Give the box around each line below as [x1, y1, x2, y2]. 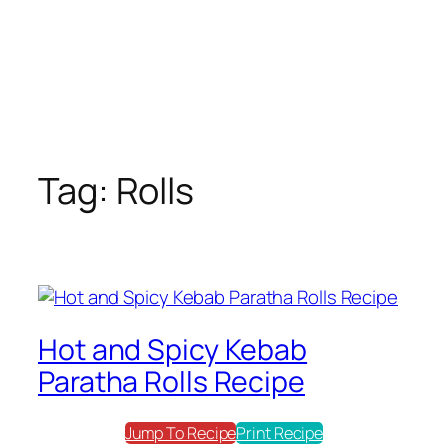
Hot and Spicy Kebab [38, 330, 308, 370]
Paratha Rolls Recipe [38, 362, 305, 402]
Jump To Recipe [124, 421, 237, 444]
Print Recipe [236, 421, 324, 444]
